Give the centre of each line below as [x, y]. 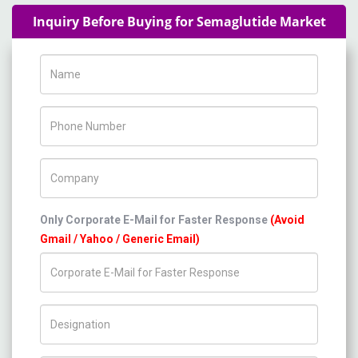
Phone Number [79, 115]
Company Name [81, 167]
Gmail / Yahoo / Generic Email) [120, 239]
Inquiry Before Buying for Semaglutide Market [179, 22]
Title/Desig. [71, 313]
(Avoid [287, 220]
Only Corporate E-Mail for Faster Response [155, 220]
